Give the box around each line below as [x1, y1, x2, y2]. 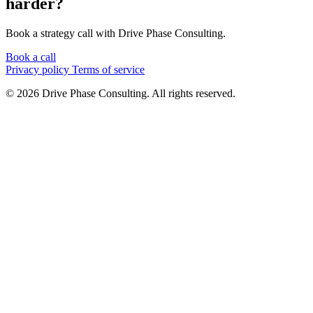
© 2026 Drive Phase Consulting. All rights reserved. [6, 87, 235, 99]
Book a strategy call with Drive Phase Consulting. [6, 27, 226, 39]
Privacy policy [6, 63, 72, 75]
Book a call [6, 50, 56, 63]
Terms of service [72, 63, 145, 75]
